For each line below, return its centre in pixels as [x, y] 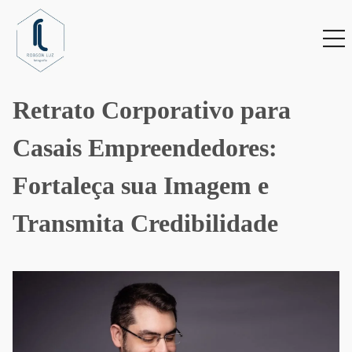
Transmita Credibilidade [145, 223]
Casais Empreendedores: [145, 148]
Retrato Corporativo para [152, 110]
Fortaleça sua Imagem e [141, 185]
